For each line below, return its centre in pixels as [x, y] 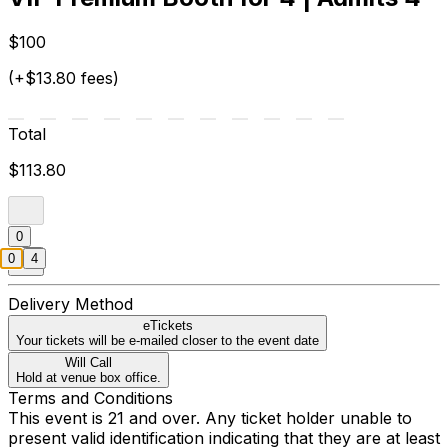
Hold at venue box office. [88, 377]
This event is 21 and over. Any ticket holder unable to [210, 417]
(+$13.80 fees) [63, 77]
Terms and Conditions [90, 397]
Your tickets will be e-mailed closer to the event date [167, 340]
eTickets [167, 325]
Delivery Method [70, 303]
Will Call [88, 362]
